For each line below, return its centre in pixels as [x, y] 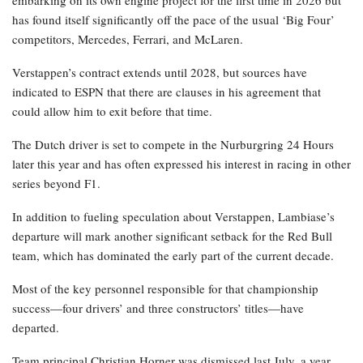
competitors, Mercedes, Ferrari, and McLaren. [128, 39]
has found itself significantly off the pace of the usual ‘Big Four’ [173, 20]
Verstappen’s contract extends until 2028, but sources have [160, 73]
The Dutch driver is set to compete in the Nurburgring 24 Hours [173, 145]
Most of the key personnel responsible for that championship [165, 289]
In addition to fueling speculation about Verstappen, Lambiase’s [173, 217]
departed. [36, 328]
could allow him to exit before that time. [112, 111]
